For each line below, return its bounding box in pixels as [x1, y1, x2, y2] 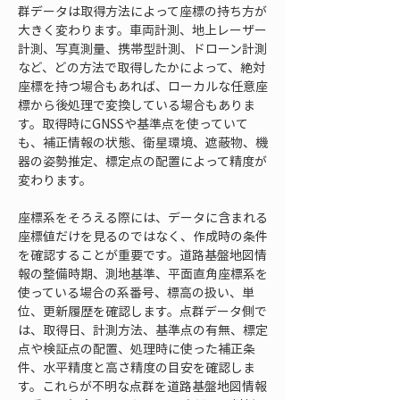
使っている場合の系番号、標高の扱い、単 [18, 283, 254, 301]
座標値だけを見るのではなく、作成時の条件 [18, 227, 268, 245]
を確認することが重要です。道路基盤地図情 [18, 246, 267, 263]
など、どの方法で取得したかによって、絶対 [18, 58, 265, 76]
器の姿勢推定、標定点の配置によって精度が [18, 152, 267, 170]
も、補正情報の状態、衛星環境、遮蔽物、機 [18, 133, 268, 151]
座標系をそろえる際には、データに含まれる [18, 208, 268, 226]
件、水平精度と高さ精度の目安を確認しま [18, 358, 255, 376]
